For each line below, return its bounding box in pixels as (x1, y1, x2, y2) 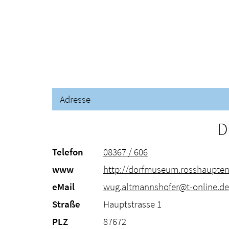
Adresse (60, 93, 90, 105)
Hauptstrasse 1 (103, 197, 162, 210)
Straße (52, 197, 80, 210)
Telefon (52, 145, 83, 158)
